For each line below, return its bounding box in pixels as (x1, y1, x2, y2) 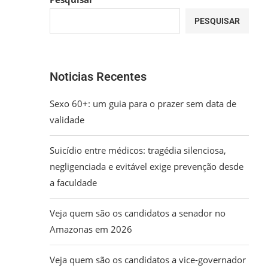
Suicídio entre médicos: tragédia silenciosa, (50, 144, 227, 156)
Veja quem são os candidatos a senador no (50, 207, 226, 219)
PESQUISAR (194, 16, 240, 26)
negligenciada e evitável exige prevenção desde (50, 160, 244, 172)
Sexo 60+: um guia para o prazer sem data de (50, 98, 237, 109)
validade (50, 114, 85, 126)
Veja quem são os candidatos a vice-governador (50, 254, 246, 266)
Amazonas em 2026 (50, 223, 133, 235)
